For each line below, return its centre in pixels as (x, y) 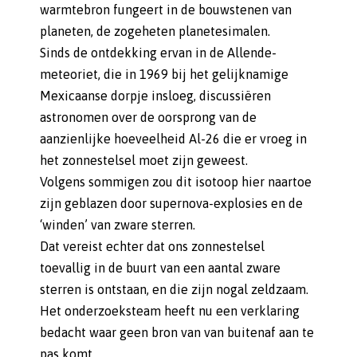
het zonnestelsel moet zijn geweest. (144, 160)
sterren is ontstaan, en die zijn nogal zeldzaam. (174, 289)
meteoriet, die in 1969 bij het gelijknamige (164, 74)
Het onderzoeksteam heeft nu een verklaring (170, 311)
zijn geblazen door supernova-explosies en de (171, 203)
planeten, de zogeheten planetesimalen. (155, 31)
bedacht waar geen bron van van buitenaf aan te (177, 332)
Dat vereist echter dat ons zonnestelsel (152, 246)
